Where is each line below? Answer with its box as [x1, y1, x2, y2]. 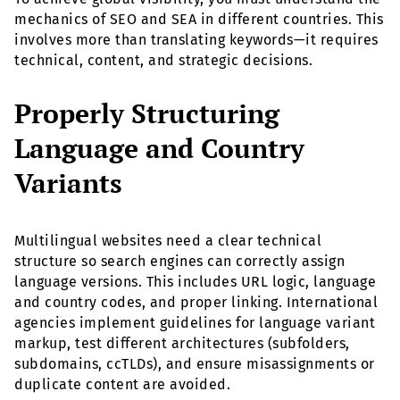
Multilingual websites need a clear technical [14, 231, 321, 249]
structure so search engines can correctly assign [14, 252, 345, 270]
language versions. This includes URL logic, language [14, 272, 376, 290]
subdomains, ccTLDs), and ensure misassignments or [14, 354, 375, 372]
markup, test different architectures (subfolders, [14, 334, 350, 352]
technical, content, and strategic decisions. [14, 51, 312, 69]
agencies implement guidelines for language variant [14, 313, 375, 331]
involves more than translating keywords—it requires [14, 30, 379, 48]
